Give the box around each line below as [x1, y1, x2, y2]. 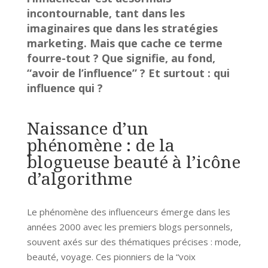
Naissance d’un [26, 116, 148, 139]
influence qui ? [26, 80, 103, 95]
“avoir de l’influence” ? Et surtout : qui [26, 65, 230, 80]
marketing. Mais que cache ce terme [26, 35, 223, 50]
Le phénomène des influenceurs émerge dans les [26, 205, 230, 218]
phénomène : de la [26, 133, 175, 156]
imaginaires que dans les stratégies [26, 20, 218, 35]
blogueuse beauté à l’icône [26, 150, 240, 173]
